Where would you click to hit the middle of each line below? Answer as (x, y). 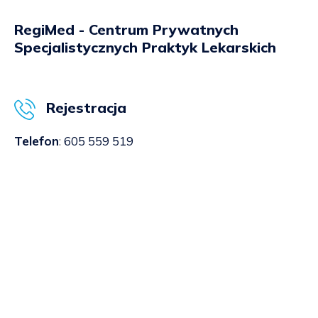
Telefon (37, 141)
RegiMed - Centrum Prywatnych (126, 29)
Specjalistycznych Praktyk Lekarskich (145, 47)
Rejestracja (86, 107)
